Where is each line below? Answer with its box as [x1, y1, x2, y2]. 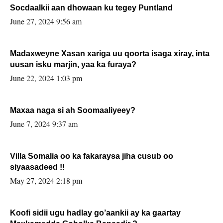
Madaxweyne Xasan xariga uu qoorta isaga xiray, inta [10, 49, 210, 58]
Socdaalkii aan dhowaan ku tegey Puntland [10, 3, 173, 12]
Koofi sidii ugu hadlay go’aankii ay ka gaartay [10, 209, 181, 218]
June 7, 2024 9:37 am [10, 118, 78, 129]
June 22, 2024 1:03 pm [10, 73, 82, 84]
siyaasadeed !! [10, 163, 65, 172]
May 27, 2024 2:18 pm [10, 175, 82, 186]
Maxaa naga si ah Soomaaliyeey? [10, 106, 135, 115]
